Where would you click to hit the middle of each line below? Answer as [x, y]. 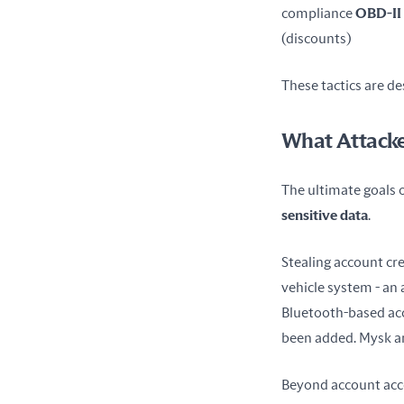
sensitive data [325, 215]
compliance [318, 13]
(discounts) [317, 38]
